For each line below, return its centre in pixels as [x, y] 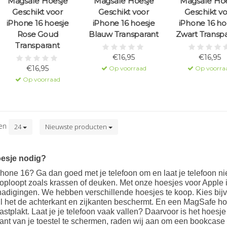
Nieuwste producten [77, 127]
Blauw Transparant [124, 34]
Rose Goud [37, 34]
